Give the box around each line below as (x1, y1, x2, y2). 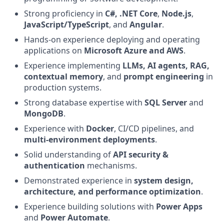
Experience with (24, 123, 86, 134)
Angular (129, 19, 162, 30)
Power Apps (156, 201, 202, 212)
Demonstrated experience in (24, 175, 134, 186)
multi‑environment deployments (24, 134, 155, 145)
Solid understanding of (24, 149, 113, 160)
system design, (134, 175, 193, 186)
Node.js (161, 8, 191, 19)
